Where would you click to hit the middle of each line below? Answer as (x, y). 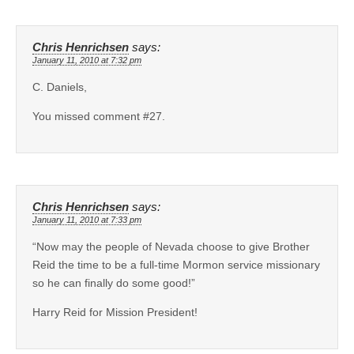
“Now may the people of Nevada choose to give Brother (171, 246)
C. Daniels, (60, 87)
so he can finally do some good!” (114, 282)
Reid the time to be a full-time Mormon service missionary (176, 264)
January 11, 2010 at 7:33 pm (87, 219)
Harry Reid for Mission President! (115, 312)
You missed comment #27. (99, 116)
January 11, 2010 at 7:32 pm (87, 60)
